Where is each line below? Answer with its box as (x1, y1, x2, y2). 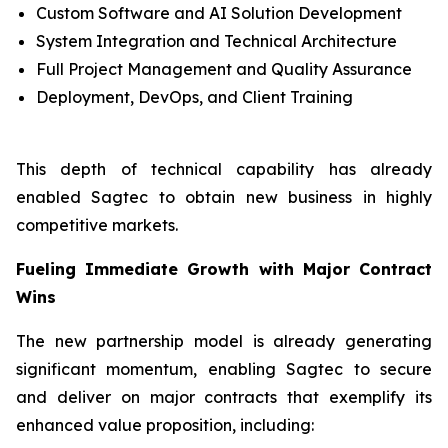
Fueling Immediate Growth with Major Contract (16, 259, 432, 279)
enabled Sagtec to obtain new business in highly (16, 187, 432, 207)
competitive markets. (16, 215, 178, 235)
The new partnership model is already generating (16, 331, 432, 351)
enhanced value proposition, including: (16, 415, 314, 435)
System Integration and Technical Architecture (36, 31, 397, 51)
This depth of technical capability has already (16, 159, 432, 179)
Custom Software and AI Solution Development (36, 3, 402, 23)
